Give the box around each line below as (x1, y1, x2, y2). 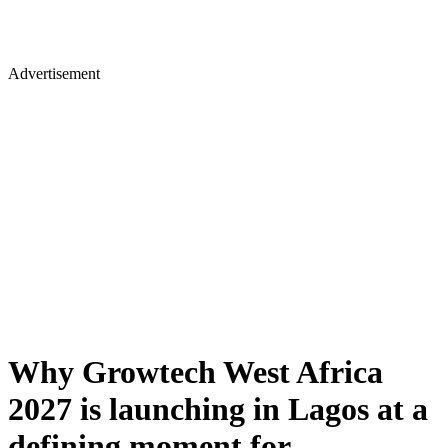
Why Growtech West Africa (8, 354, 383, 391)
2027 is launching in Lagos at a (8, 391, 428, 428)
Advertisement (8, 65, 100, 82)
